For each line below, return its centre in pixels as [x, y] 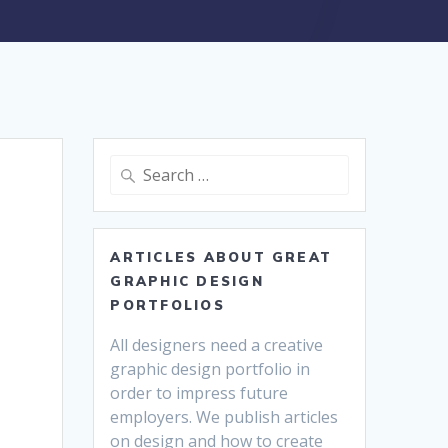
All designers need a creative [217, 345]
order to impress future [199, 393]
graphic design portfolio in [210, 369]
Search [132, 166]
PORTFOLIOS [167, 305]
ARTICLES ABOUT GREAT [221, 257]
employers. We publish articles [224, 417]
